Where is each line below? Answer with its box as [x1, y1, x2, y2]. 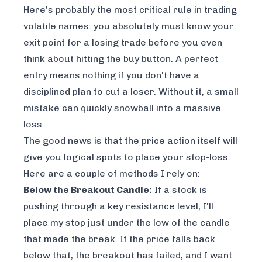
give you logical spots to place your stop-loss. [23, 151, 230, 163]
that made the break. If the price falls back [23, 233, 215, 245]
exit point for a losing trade [23, 37, 149, 49]
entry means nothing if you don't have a [23, 70, 199, 81]
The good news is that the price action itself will [23, 135, 237, 147]
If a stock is [152, 184, 207, 196]
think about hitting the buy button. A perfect [23, 53, 218, 65]
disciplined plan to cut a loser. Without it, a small [23, 86, 239, 98]
